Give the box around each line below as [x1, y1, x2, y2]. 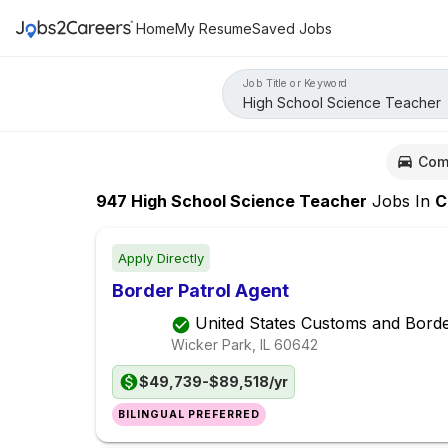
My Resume [175, 19, 252, 37]
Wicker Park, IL [171, 335, 270, 353]
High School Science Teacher [127, 191, 367, 212]
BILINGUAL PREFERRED [118, 408, 261, 422]
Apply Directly [118, 250, 204, 267]
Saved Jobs [252, 19, 332, 37]
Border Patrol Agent [112, 280, 289, 302]
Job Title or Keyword [243, 76, 348, 90]
